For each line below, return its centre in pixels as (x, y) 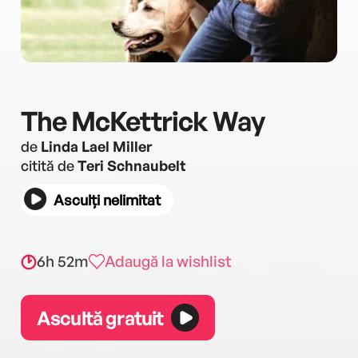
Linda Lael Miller (96, 146)
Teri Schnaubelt (132, 165)
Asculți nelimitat (107, 200)
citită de (49, 165)
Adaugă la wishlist (168, 261)
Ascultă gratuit (100, 318)
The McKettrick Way (143, 121)
